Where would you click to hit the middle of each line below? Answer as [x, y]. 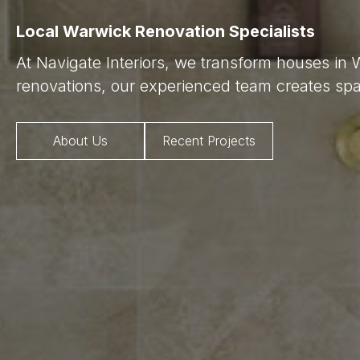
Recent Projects [209, 141]
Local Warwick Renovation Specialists [166, 32]
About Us [80, 141]
